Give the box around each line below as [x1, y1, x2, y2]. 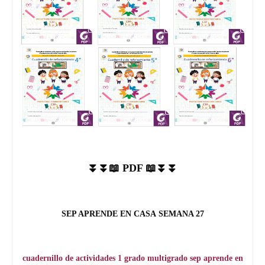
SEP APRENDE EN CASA [61, 209, 159, 219]
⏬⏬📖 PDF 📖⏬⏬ [88, 162, 177, 174]
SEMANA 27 [158, 209, 204, 219]
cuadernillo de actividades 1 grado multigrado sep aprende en [22, 254, 243, 263]
